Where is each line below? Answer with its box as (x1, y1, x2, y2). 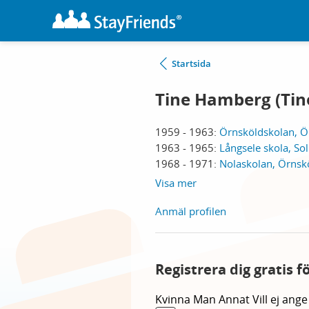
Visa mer (155, 176, 197, 190)
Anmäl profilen (155, 204, 226, 218)
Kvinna (155, 292, 193, 307)
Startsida (172, 57, 211, 70)
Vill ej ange (252, 292, 308, 307)
